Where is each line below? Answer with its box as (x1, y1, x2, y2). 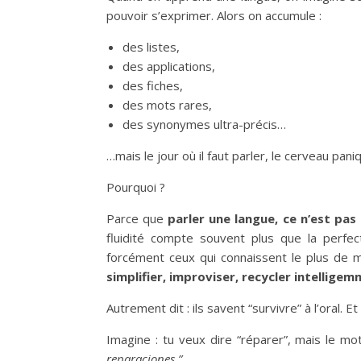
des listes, (122, 38, 180, 55)
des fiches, (122, 77, 183, 93)
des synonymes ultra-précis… (122, 115, 286, 132)
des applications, (122, 57, 215, 74)
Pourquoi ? (106, 178, 165, 195)
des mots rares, (122, 96, 212, 113)
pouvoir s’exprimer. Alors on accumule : (106, 6, 322, 23)
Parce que (106, 210, 164, 226)
